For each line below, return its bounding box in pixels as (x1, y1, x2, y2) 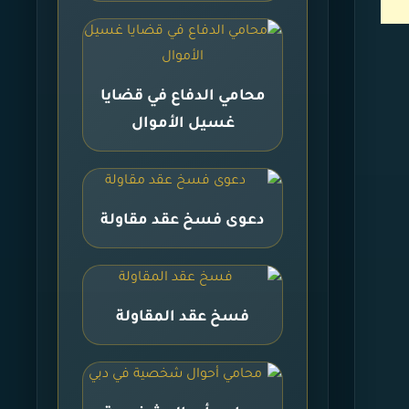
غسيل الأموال (131, 116, 235, 132)
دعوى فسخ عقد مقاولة (100, 213, 265, 229)
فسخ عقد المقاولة (116, 309, 249, 326)
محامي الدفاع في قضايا (100, 89, 266, 105)
